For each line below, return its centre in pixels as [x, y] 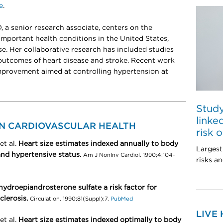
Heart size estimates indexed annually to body [98, 144]
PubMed [121, 199]
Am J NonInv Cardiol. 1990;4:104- [129, 155]
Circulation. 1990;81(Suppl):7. [69, 199]
